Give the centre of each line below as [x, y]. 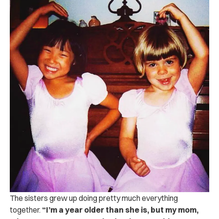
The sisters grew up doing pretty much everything [94, 198]
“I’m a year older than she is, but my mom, [120, 209]
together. [26, 209]
